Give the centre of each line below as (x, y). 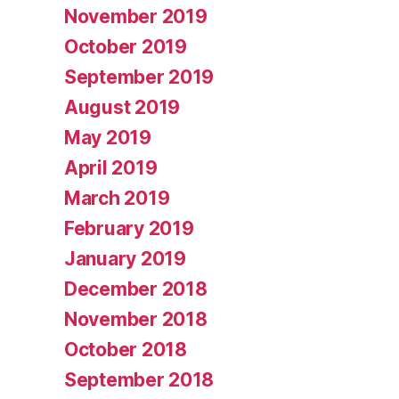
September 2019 (139, 77)
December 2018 (136, 289)
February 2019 (129, 229)
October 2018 (126, 350)
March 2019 (117, 199)
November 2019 (136, 17)
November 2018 (136, 320)
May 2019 (108, 138)
